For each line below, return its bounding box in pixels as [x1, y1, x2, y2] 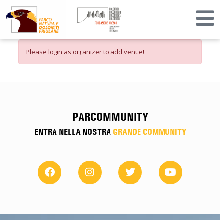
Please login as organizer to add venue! [26, 47, 144, 56]
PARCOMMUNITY [72, 109, 148, 124]
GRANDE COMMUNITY [112, 126, 186, 137]
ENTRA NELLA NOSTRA [34, 126, 113, 137]
